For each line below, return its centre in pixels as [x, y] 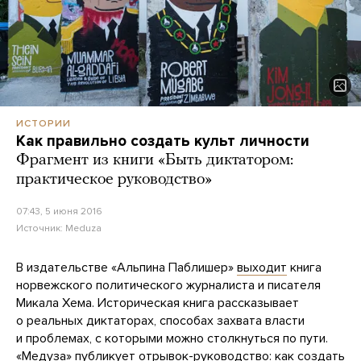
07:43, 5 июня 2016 [59, 211]
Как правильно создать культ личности [163, 141]
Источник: [41, 228]
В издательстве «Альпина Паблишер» [127, 267]
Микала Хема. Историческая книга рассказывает [158, 303]
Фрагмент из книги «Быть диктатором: [155, 160]
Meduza [83, 228]
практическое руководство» [114, 179]
